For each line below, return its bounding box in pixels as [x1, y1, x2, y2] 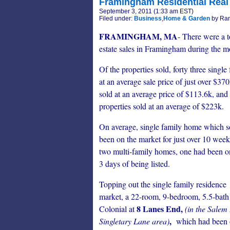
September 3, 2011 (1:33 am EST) [99, 8, 194, 15]
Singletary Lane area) [99, 216, 169, 226]
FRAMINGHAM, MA [99, 30, 178, 42]
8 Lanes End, [137, 203, 185, 215]
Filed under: [99, 15, 134, 22]
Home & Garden [163, 15, 210, 22]
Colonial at [99, 203, 137, 214]
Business [134, 15, 162, 22]
